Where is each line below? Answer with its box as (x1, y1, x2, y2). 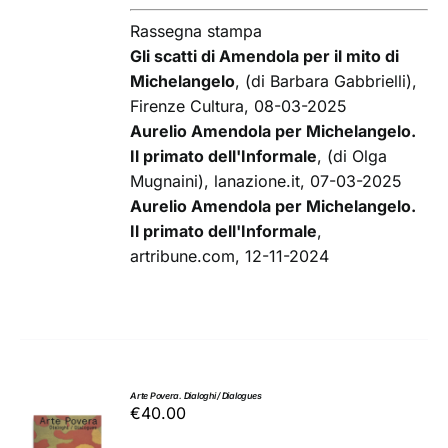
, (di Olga (317, 146, 388, 167)
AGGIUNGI (34, 411, 102, 427)
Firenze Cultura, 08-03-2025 (130, 96, 348, 117)
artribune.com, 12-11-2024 (130, 246, 330, 267)
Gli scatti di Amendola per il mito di (130, 46, 400, 67)
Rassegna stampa (130, 21, 263, 42)
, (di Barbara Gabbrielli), (235, 71, 418, 92)
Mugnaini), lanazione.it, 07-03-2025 (130, 171, 403, 192)
